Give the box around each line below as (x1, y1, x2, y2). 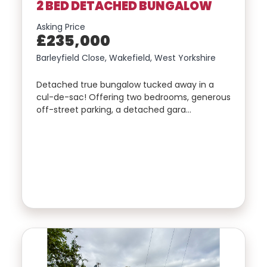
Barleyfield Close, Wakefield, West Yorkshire (36, 52, 216, 64)
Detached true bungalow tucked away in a (36, 79, 214, 91)
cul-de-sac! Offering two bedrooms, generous (36, 91, 231, 104)
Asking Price (36, 21, 85, 33)
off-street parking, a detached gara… (36, 104, 191, 116)
